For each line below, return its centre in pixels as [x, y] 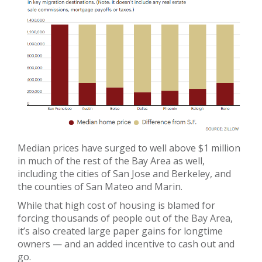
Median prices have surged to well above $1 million [129, 148]
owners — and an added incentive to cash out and [126, 244]
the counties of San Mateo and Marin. [100, 187]
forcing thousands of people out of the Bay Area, [125, 218]
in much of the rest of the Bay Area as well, [111, 161]
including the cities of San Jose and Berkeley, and [124, 174]
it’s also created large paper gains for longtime [120, 231]
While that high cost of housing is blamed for [116, 206]
